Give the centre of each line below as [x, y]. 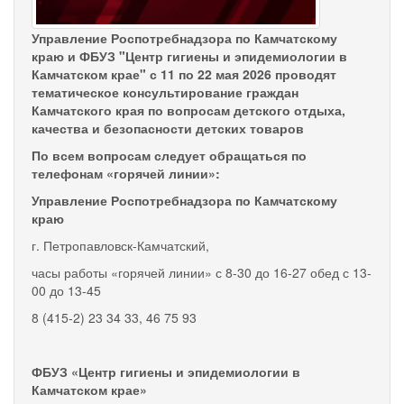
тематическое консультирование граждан [165, 92]
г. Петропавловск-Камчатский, [120, 245]
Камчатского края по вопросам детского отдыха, [188, 110]
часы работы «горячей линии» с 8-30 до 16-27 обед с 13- [202, 272]
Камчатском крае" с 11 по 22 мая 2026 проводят [184, 73]
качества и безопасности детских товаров [168, 128]
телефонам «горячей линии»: [126, 173]
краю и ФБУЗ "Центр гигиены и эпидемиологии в [189, 55]
